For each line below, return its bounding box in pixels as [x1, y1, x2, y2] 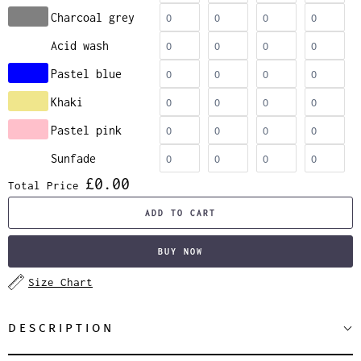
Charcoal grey [51, 10, 135, 24]
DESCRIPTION [8, 320, 114, 335]
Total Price [8, 178, 79, 192]
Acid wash [51, 38, 109, 52]
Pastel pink [51, 122, 122, 137]
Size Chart [28, 275, 93, 288]
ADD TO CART [145, 207, 216, 218]
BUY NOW [158, 246, 203, 256]
